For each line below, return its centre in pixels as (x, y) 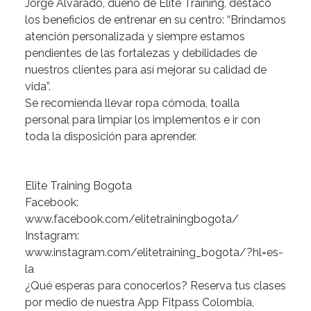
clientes (92, 70)
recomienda (72, 103)
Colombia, (228, 302)
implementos (187, 120)
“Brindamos (257, 20)
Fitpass (180, 302)
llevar (119, 103)
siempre (177, 36)
